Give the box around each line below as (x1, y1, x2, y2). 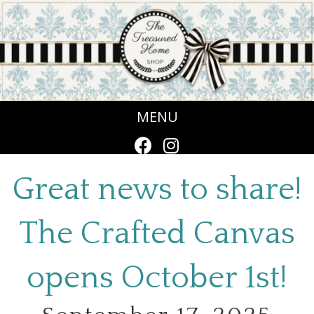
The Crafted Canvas (19, 217, 295, 252)
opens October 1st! (27, 261, 287, 296)
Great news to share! (12, 172, 302, 208)
